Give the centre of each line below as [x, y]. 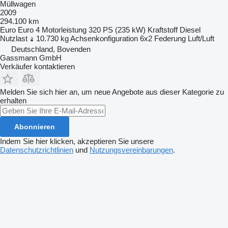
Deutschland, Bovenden [51, 49]
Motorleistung [64, 30]
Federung [170, 38]
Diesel [190, 30]
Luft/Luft [201, 38]
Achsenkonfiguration [104, 38]
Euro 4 [29, 30]
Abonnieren [35, 126]
